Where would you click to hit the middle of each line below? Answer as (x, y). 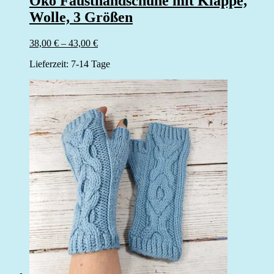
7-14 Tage (91, 64)
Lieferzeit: (50, 64)
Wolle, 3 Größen (81, 17)
